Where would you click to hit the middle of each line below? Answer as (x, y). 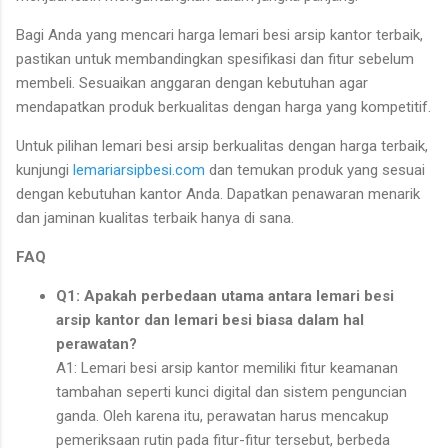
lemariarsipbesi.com (139, 170)
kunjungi (44, 170)
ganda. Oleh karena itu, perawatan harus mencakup (222, 416)
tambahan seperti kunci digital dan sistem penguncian (231, 392)
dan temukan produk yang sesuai (315, 170)
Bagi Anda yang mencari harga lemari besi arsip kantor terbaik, (219, 35)
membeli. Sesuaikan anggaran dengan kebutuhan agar (192, 83)
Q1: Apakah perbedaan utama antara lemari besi (225, 296)
